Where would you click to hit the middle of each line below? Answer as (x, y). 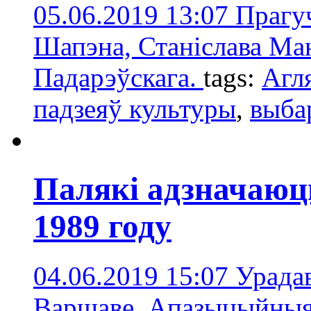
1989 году (102, 227)
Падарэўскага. (118, 77)
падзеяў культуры (135, 108)
